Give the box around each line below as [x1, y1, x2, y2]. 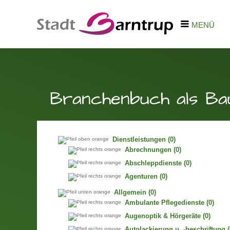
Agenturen [124, 173, 158, 181]
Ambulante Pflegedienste [124, 199, 204, 207]
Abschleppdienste [124, 160, 182, 167]
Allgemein [113, 189, 146, 196]
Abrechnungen [124, 146, 171, 154]
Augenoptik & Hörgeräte [124, 213, 201, 220]
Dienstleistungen [112, 136, 166, 143]
